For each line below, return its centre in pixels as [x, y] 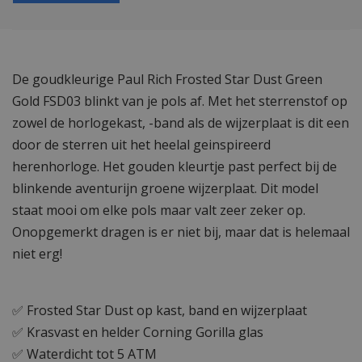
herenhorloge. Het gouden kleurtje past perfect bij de [175, 167]
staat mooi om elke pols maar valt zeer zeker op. [159, 210]
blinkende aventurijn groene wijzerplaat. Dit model [165, 189]
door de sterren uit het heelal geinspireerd [141, 145]
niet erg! [37, 254]
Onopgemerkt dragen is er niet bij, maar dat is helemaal [181, 232]
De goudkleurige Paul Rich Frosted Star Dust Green [167, 80]
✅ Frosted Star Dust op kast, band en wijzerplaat [160, 311]
